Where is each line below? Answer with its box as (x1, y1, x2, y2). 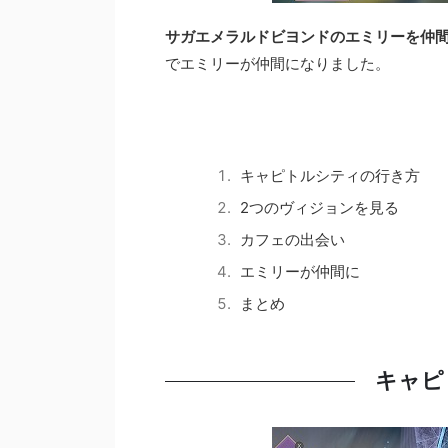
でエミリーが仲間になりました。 (165, 54, 390, 73)
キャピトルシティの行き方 (240, 166, 420, 185)
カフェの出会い (240, 230, 345, 249)
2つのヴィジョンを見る (240, 198, 399, 217)
